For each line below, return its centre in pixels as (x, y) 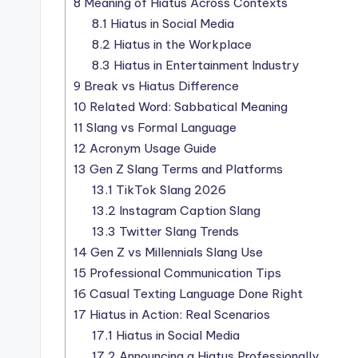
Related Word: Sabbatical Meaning (187, 107)
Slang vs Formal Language (160, 128)
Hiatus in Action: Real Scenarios (178, 315)
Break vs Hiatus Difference (160, 86)
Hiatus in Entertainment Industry (204, 66)
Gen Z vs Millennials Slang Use (175, 253)
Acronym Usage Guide (151, 149)
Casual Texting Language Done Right (195, 294)
